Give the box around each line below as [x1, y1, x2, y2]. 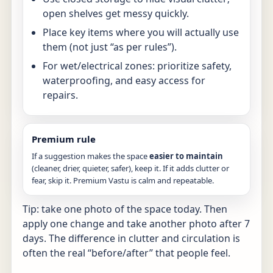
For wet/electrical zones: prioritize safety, [43, 58, 232, 73]
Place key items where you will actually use [43, 25, 239, 39]
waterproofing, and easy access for [43, 73, 205, 87]
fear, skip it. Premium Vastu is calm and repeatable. [32, 174, 214, 186]
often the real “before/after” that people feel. [23, 246, 230, 260]
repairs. [43, 88, 78, 102]
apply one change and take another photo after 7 [23, 216, 250, 230]
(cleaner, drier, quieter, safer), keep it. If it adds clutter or [32, 162, 229, 174]
